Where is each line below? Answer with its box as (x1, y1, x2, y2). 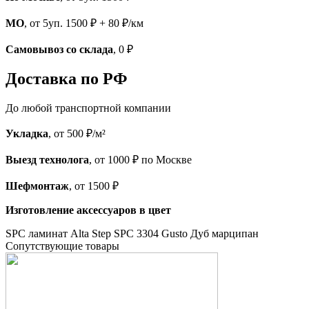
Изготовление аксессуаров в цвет (6, 204, 171, 217)
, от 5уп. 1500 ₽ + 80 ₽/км (24, 17, 143, 29)
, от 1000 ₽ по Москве (89, 154, 192, 166)
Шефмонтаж (6, 180, 69, 192)
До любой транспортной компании (6, 102, 171, 114)
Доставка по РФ (6, 70, 128, 88)
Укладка (6, 128, 48, 140)
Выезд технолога (6, 154, 89, 166)
